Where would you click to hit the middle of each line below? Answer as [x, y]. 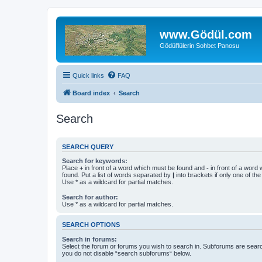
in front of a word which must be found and [145, 168]
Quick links [88, 75]
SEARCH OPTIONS [91, 225]
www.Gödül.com [206, 35]
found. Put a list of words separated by [117, 175]
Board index [91, 93]
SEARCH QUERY [88, 146]
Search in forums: [89, 239]
